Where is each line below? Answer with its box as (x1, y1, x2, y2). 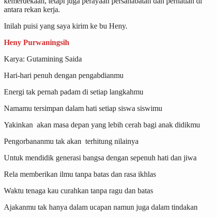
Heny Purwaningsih (4, 38, 69, 46)
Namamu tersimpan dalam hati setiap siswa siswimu (4, 104, 162, 112)
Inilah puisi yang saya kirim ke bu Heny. (4, 21, 127, 30)
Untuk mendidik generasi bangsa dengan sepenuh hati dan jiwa (4, 153, 197, 162)
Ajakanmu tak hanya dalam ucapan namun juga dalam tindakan (4, 202, 198, 211)
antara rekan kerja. (4, 5, 60, 14)
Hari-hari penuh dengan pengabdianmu (4, 71, 124, 79)
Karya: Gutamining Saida (4, 54, 82, 63)
